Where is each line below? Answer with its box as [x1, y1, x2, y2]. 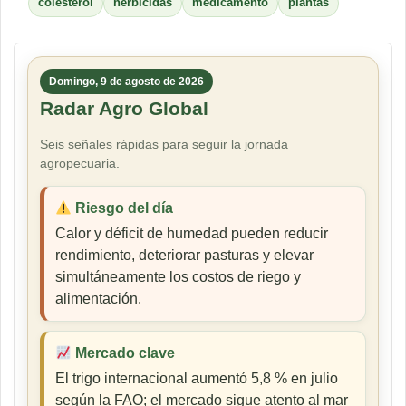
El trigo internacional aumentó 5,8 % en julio [55, 371, 338, 387]
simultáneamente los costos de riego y [55, 269, 301, 285]
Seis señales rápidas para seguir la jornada [40, 137, 288, 152]
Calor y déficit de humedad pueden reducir [55, 226, 328, 242]
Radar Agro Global [40, 98, 208, 120]
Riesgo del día [72, 200, 174, 217]
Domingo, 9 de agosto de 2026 [49, 75, 204, 89]
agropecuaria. [40, 156, 120, 171]
